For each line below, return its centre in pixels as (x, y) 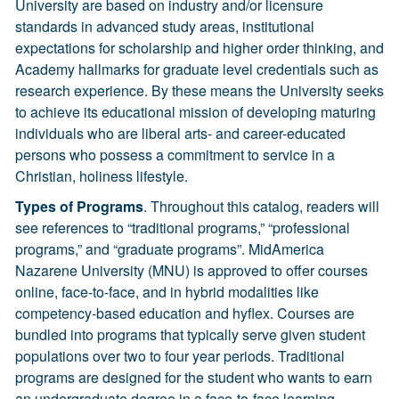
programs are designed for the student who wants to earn (194, 377)
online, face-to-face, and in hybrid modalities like (167, 292)
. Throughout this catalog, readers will (261, 206)
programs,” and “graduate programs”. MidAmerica (170, 249)
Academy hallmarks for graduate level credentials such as (197, 69)
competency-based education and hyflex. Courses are (185, 313)
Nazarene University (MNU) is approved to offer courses (191, 270)
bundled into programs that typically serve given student (190, 334)
